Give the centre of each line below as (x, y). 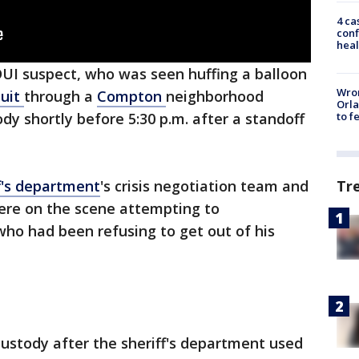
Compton (131, 97)
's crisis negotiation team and (204, 186)
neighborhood (215, 97)
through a (61, 97)
